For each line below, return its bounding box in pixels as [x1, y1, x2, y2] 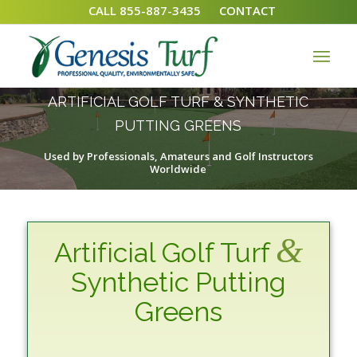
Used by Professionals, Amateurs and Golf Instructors [43, 149, 313, 163]
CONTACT [219, 2, 277, 18]
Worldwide [150, 162, 207, 176]
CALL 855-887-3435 [88, 2, 202, 18]
